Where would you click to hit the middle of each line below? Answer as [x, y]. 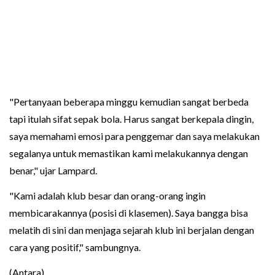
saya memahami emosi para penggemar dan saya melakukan [134, 136]
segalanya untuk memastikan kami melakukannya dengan [129, 153]
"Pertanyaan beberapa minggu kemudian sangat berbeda [129, 101]
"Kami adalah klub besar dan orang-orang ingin [107, 195]
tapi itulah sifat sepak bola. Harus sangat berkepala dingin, [131, 118]
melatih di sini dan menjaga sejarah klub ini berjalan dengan [132, 230]
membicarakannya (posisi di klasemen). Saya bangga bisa [129, 212]
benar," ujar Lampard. [53, 170]
